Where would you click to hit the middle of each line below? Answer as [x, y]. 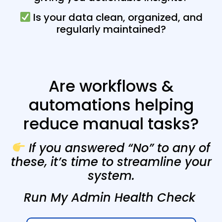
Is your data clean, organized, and [116, 17]
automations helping [111, 105]
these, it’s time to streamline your [111, 162]
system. [111, 175]
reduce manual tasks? [111, 123]
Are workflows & [111, 86]
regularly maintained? [111, 29]
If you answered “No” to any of [119, 148]
